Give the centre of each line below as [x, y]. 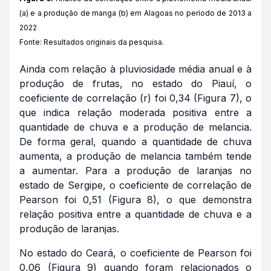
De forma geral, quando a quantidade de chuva [135, 141]
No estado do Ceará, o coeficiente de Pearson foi [135, 253]
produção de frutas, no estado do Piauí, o [135, 83]
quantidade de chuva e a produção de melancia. [135, 127]
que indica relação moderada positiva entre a [135, 112]
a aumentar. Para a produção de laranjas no [135, 170]
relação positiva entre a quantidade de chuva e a [135, 214]
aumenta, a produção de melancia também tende [135, 156]
